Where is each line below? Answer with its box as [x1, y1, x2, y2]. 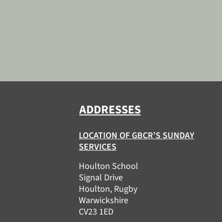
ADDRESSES [79, 101, 141, 118]
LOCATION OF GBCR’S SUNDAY [79, 129, 195, 142]
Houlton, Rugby [79, 183, 138, 195]
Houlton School [79, 160, 139, 172]
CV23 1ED [79, 206, 114, 218]
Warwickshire [79, 194, 129, 207]
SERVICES [79, 141, 117, 153]
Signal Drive [79, 171, 123, 184]
